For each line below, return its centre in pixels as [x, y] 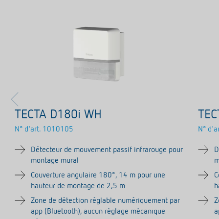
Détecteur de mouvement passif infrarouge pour [107, 150]
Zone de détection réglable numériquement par [105, 201]
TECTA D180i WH [58, 115]
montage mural [55, 161]
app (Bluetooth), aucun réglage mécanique [98, 212]
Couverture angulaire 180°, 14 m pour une [98, 175]
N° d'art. [28, 130]
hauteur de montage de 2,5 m [78, 186]
